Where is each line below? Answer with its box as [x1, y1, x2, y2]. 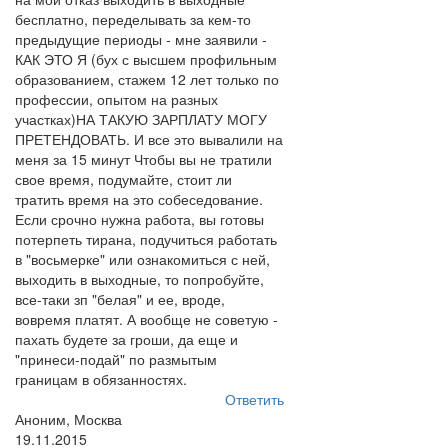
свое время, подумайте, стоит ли [15, 169, 232, 189]
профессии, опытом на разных [15, 89, 218, 109]
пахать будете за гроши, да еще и [15, 329, 238, 349]
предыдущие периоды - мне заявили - [15, 29, 267, 49]
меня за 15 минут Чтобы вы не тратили [15, 149, 272, 169]
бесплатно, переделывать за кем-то [15, 9, 251, 29]
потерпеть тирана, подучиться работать [15, 229, 277, 249]
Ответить [224, 389, 284, 409]
